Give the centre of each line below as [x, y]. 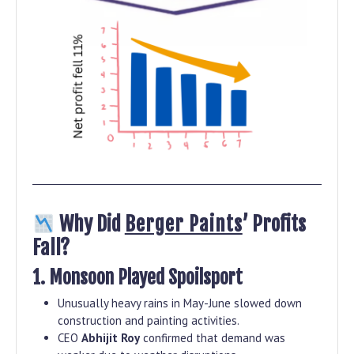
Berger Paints [183, 224]
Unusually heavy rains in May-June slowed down [180, 303]
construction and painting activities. [149, 321]
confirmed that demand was [213, 338]
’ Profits [274, 224]
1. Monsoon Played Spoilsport [137, 278]
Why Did [90, 224]
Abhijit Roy [111, 338]
